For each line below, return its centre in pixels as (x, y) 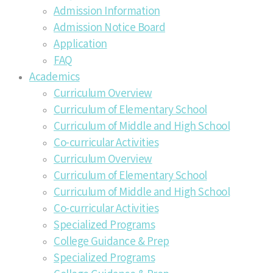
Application (80, 43)
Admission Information (107, 10)
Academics (55, 76)
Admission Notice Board (109, 26)
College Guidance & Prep (112, 240)
